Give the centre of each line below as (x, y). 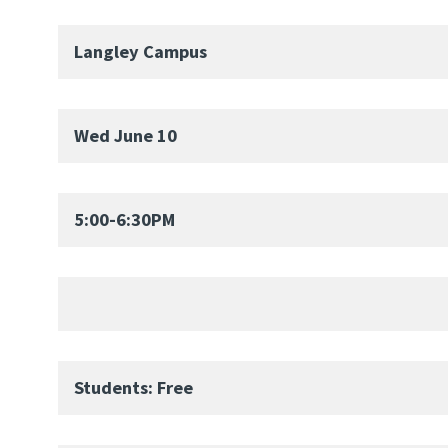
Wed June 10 (125, 135)
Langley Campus (140, 51)
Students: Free (133, 387)
